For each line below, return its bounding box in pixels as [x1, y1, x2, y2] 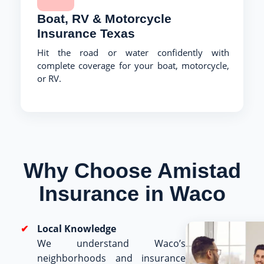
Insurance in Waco [38, 181, 226, 206]
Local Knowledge [37, 222, 116, 235]
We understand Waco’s [37, 236, 186, 250]
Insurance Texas [37, 26, 135, 40]
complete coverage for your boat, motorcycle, [37, 59, 229, 71]
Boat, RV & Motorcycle [37, 11, 171, 25]
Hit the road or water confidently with [37, 46, 229, 58]
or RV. [37, 72, 61, 84]
